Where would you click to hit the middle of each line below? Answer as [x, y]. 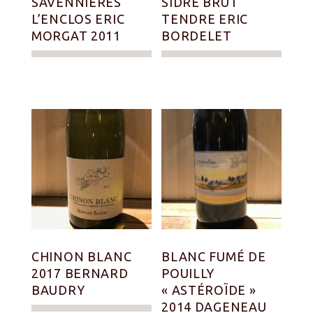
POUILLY [188, 273]
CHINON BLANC [82, 256]
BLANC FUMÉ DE [214, 256]
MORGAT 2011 [76, 35]
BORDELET [197, 35]
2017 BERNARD [80, 273]
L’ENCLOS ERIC [78, 19]
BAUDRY [58, 290]
